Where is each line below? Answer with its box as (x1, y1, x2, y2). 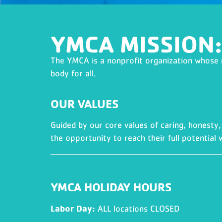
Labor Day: (51, 203, 95, 214)
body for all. (51, 68, 96, 78)
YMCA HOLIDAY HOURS (51, 179, 171, 194)
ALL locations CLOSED (95, 204, 179, 214)
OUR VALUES (51, 96, 118, 111)
